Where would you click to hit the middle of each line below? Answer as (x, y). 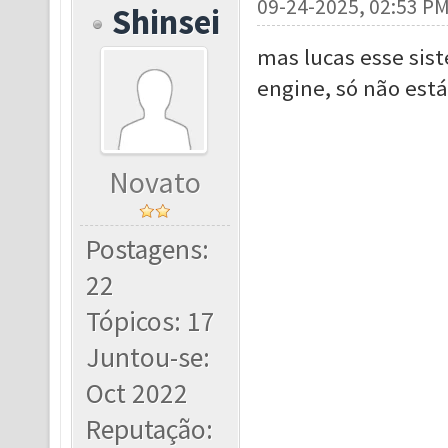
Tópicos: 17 (151, 321)
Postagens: (148, 249)
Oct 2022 (137, 393)
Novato (155, 182)
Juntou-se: (148, 357)
